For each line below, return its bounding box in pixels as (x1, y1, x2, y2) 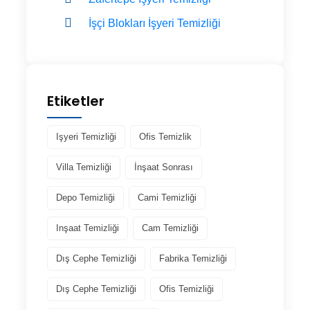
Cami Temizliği (138, 192, 197, 203)
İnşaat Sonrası (134, 161, 193, 172)
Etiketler (47, 91, 104, 111)
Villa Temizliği (56, 161, 111, 172)
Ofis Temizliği (159, 283, 214, 294)
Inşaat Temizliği (56, 222, 119, 233)
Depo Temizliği (56, 192, 115, 203)
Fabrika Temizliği (159, 253, 227, 264)
